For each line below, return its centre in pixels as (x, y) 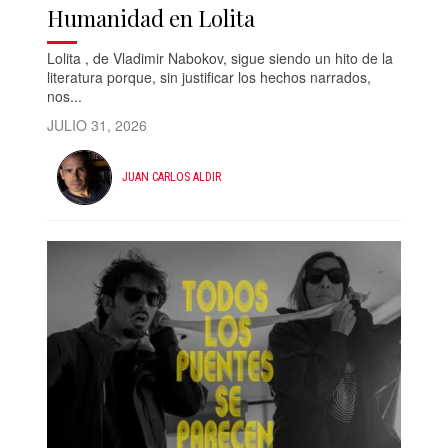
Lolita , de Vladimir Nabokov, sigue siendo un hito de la (220, 57)
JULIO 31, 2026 (97, 124)
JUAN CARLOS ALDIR (172, 177)
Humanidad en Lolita (151, 17)
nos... (65, 95)
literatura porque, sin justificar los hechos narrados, (209, 76)
